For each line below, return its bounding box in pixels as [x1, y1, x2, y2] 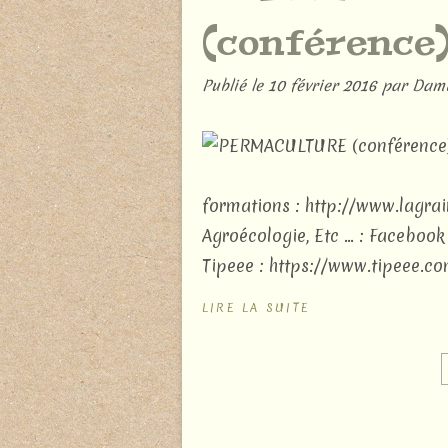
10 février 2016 [268, 75, 382, 96]
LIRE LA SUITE [202, 300, 311, 316]
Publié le [202, 75, 268, 96]
